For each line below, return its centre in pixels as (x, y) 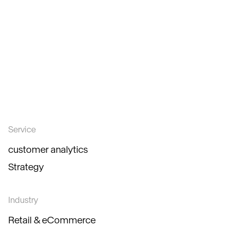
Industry (23, 200)
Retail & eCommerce (52, 220)
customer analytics (48, 150)
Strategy (26, 167)
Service (22, 129)
